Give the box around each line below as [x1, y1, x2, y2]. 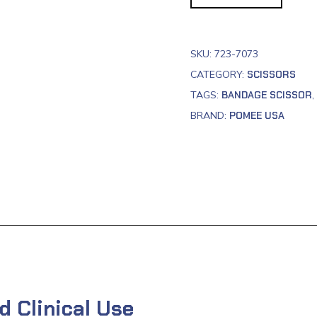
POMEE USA [229, 108, 284, 122]
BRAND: [190, 108, 229, 122]
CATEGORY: [190, 67, 247, 81]
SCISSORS [247, 67, 296, 81]
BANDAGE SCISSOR [221, 88, 312, 101]
